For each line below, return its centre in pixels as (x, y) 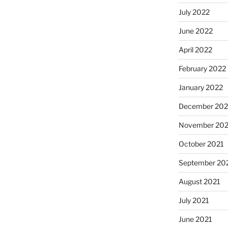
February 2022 (202, 68)
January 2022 (201, 87)
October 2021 (201, 144)
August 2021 (199, 181)
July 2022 (194, 12)
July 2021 (194, 200)
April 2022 (195, 49)
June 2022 (195, 31)
